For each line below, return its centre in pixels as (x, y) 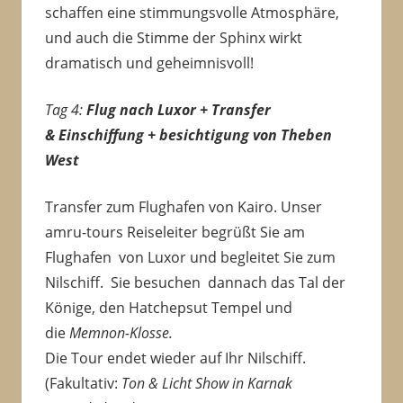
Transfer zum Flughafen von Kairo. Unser (183, 207)
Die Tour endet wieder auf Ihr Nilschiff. (177, 358)
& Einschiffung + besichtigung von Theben (188, 135)
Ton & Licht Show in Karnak (206, 384)
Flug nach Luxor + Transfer (178, 110)
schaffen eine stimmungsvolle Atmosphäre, (192, 13)
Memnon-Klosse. (121, 333)
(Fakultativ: (83, 384)
